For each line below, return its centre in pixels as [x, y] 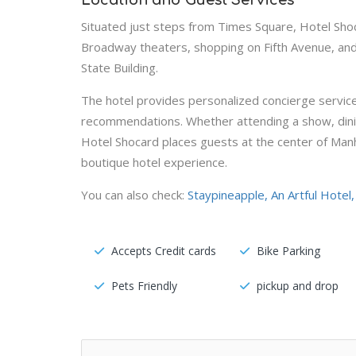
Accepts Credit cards [164, 251]
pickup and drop [297, 286]
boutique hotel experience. [154, 162]
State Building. [120, 68]
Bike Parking [288, 251]
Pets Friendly [144, 286]
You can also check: [134, 195]
